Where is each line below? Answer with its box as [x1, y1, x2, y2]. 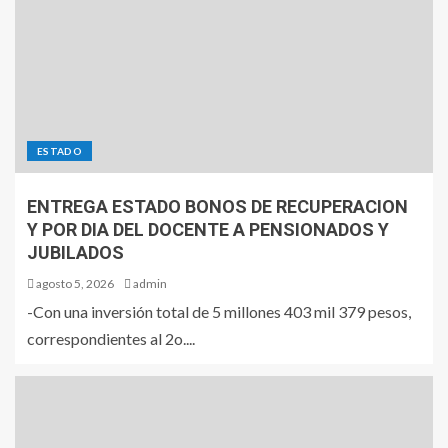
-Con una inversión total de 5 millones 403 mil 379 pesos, [27, 302, 411, 321]
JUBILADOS [27, 242, 124, 263]
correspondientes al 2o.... [27, 329, 195, 348]
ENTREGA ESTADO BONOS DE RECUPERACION [27, 196, 408, 217]
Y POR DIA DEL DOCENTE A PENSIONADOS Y [27, 219, 389, 240]
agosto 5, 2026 [34, 276, 114, 291]
